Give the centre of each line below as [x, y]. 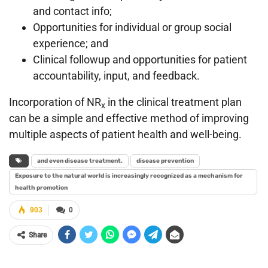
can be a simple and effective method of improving [129, 118]
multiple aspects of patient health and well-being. [125, 135]
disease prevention [165, 161]
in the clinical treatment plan [173, 102]
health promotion [41, 188]
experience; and [71, 44]
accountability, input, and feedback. [116, 76]
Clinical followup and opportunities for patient [140, 60]
